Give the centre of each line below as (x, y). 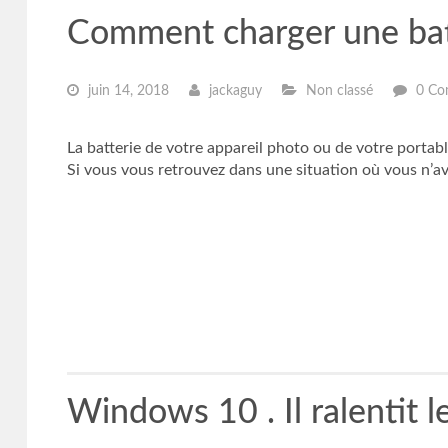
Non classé (337, 91)
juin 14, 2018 (126, 91)
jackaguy (233, 91)
